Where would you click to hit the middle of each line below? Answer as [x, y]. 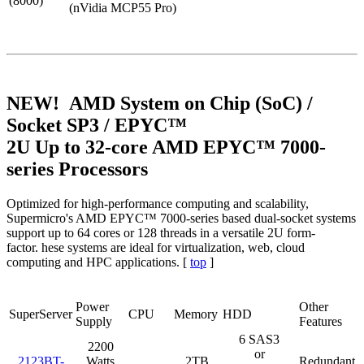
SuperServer [41, 314]
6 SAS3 [259, 340]
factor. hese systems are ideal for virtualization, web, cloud [156, 248]
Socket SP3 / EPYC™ [97, 126]
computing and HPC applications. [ [98, 262]
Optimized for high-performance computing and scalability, [158, 204]
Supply [94, 322]
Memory [196, 314]
